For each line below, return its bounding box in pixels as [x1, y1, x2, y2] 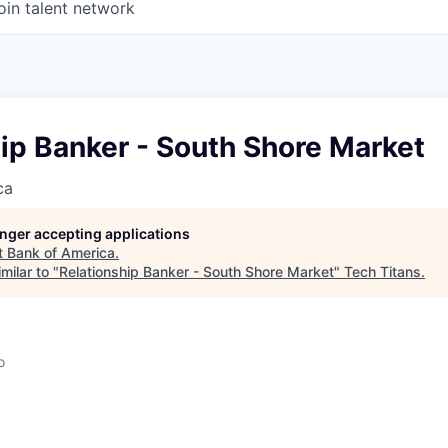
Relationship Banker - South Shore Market [59, 263, 334, 281]
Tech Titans [344, 263, 421, 281]
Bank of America [7, 244, 115, 262]
